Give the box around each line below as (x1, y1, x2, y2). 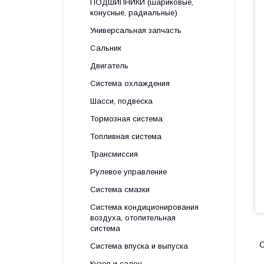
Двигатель (90, 61, 128, 70)
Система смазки (90, 185, 150, 194)
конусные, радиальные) (90, 8, 177, 17)
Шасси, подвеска (90, 97, 153, 105)
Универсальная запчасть (90, 26, 181, 35)
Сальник (90, 44, 121, 52)
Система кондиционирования (90, 203, 199, 212)
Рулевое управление (90, 167, 167, 176)
